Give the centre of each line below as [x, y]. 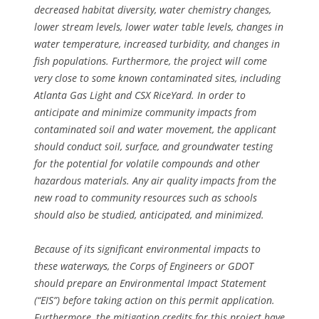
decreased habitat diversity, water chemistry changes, [153, 9]
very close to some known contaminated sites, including [157, 78]
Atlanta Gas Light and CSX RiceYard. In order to [140, 95]
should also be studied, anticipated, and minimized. [149, 214]
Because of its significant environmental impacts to [147, 249]
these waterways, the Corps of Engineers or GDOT [144, 266]
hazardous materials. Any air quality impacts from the [155, 180]
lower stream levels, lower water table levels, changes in [159, 26]
